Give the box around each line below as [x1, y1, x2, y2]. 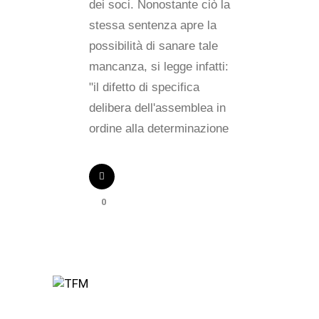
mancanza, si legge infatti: [89, 60, 229, 73]
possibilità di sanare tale [89, 39, 218, 53]
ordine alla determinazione [89, 122, 229, 135]
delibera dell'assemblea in [89, 101, 226, 115]
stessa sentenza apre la [89, 19, 216, 32]
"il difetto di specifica [89, 80, 199, 94]
